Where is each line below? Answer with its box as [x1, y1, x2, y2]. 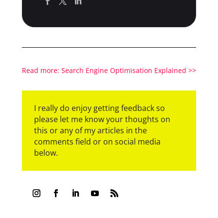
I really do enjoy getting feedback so [34, 103, 165, 114]
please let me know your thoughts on [34, 114, 170, 125]
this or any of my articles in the [34, 125, 147, 136]
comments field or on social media [34, 136, 161, 147]
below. [34, 147, 58, 159]
